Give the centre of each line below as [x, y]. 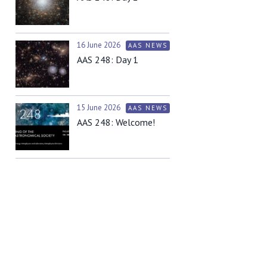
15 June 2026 [100, 108]
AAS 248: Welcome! [116, 122]
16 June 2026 [100, 45]
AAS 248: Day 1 [108, 60]
